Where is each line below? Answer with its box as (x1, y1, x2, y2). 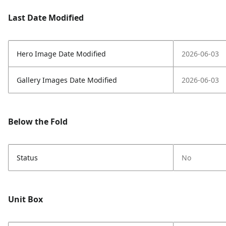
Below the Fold (8, 116, 68, 127)
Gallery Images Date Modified (17, 75, 117, 85)
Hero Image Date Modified (17, 49, 106, 59)
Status (17, 153, 38, 162)
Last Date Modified (8, 12, 84, 23)
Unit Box (8, 194, 43, 205)
